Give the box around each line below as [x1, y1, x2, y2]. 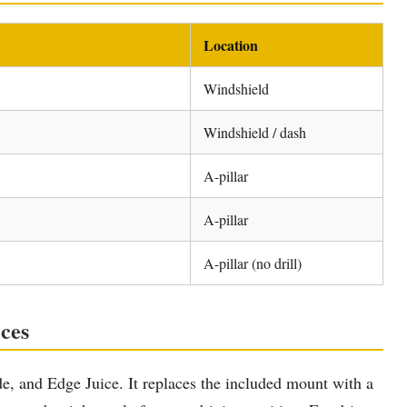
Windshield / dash [203, 122, 306, 142]
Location [203, 34, 258, 55]
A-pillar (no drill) [203, 253, 302, 273]
